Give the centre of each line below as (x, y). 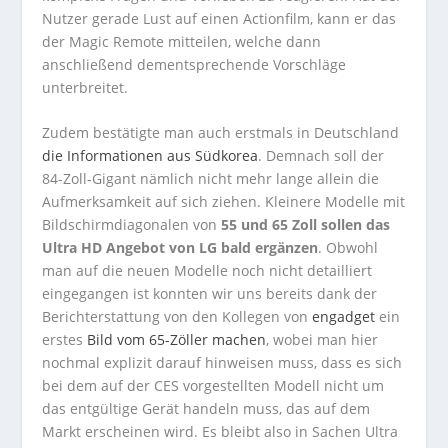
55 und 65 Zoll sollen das (304, 225)
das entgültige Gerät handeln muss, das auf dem (206, 409)
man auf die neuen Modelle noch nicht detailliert (207, 271)
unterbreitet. (85, 87)
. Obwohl (348, 248)
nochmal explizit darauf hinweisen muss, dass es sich (222, 363)
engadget (344, 317)
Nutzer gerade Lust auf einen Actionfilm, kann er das (219, 18)
